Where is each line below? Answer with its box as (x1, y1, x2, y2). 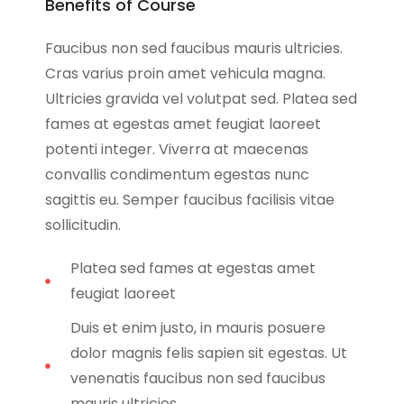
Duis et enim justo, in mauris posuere (69, 317, 326, 339)
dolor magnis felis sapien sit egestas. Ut (69, 343, 347, 364)
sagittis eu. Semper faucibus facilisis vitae (45, 189, 335, 211)
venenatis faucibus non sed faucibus (69, 368, 326, 390)
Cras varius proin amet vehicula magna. (45, 63, 326, 85)
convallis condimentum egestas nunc (45, 164, 309, 186)
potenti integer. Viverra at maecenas (45, 139, 308, 161)
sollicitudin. (45, 215, 121, 236)
